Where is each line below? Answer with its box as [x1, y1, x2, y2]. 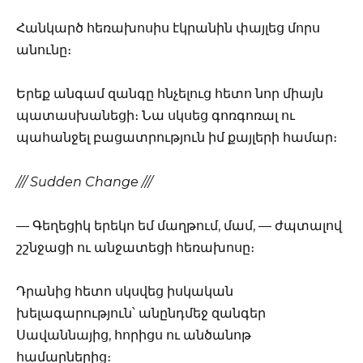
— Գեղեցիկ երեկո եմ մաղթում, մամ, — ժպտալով [16, 217, 342, 233]
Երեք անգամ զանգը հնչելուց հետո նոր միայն [16, 86, 323, 102]
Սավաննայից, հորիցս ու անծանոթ [16, 327, 251, 343]
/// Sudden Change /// [16, 173, 152, 190]
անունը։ [16, 42, 71, 58]
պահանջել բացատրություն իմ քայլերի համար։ [16, 130, 337, 146]
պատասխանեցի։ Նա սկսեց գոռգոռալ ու [16, 108, 295, 124]
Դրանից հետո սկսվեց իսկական [16, 283, 233, 299]
